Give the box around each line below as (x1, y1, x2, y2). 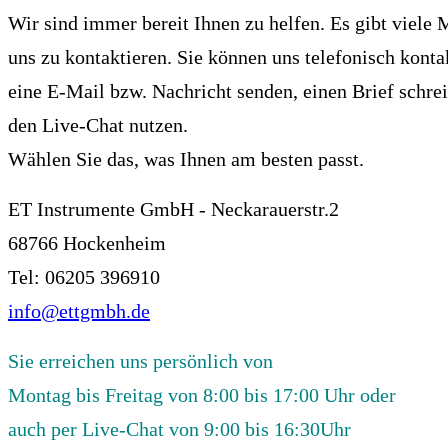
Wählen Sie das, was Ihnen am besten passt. (8, 148, 369, 171)
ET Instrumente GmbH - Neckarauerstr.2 (8, 198, 344, 221)
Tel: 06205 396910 (8, 266, 160, 289)
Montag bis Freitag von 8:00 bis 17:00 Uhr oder (8, 384, 396, 407)
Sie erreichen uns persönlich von (8, 350, 273, 373)
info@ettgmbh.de (8, 300, 150, 323)
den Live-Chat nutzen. (8, 114, 188, 137)
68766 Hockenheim (8, 232, 166, 255)
